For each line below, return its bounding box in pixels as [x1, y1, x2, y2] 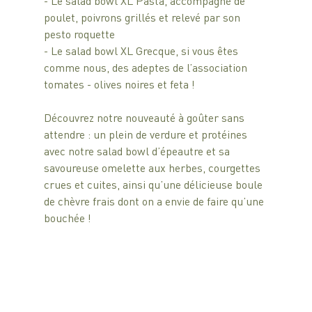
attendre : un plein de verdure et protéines [43, 127, 250, 142]
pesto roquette [43, 26, 115, 42]
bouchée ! [43, 210, 91, 226]
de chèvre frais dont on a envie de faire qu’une [43, 194, 267, 209]
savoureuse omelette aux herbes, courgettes [43, 160, 263, 175]
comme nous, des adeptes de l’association [43, 60, 250, 75]
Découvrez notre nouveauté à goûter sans [43, 110, 247, 125]
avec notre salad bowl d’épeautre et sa [43, 143, 233, 159]
